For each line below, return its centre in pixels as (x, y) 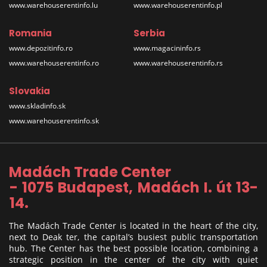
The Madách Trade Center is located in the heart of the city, (133, 226)
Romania (30, 33)
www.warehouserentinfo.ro (54, 63)
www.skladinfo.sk (37, 106)
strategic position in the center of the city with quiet (133, 260)
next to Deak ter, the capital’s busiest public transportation (133, 237)
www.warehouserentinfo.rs (178, 63)
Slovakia (30, 91)
